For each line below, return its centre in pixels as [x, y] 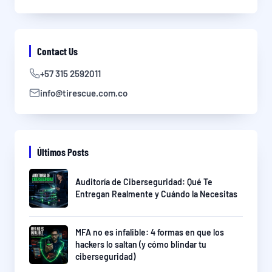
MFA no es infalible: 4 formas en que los [150, 233]
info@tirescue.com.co [84, 93]
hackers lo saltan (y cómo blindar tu [141, 245]
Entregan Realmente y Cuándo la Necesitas [156, 194]
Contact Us [57, 51]
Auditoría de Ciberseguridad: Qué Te [144, 182]
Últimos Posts [63, 152]
